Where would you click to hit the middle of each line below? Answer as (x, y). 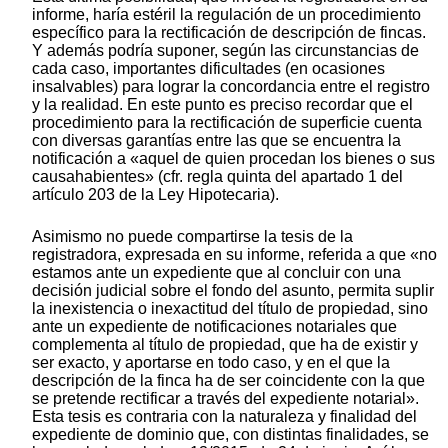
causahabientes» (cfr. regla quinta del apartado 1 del (217, 176)
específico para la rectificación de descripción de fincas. (229, 32)
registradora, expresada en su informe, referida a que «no (234, 254)
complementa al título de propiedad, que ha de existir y (225, 344)
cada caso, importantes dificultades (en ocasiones (208, 68)
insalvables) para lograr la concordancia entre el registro (231, 86)
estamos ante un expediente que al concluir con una (216, 272)
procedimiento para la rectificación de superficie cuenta (227, 122)
